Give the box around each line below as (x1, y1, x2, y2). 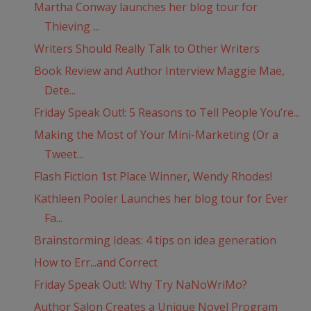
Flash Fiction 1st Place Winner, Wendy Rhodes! (33, 169, 272, 185)
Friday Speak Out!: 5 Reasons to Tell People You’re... (33, 105, 300, 121)
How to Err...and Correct (33, 255, 158, 271)
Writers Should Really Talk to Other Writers (33, 41, 260, 57)
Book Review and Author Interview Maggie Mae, (33, 63, 285, 79)
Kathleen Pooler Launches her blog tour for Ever (33, 191, 288, 207)
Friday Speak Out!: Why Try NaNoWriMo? (33, 277, 247, 293)
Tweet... (44, 146, 83, 162)
